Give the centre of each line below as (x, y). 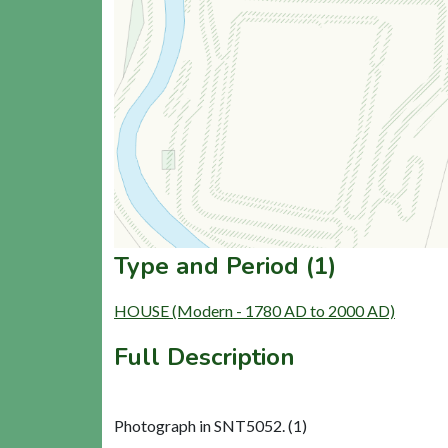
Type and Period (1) (225, 266)
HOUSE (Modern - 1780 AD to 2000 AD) (254, 311)
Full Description (204, 357)
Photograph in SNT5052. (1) (210, 426)
